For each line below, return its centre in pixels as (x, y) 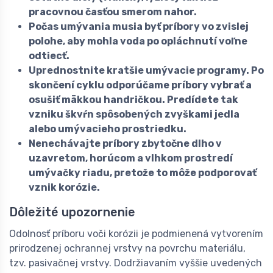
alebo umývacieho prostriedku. (108, 129)
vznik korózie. (64, 188)
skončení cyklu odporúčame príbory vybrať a (140, 85)
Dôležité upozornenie (72, 212)
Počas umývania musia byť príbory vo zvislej (139, 27)
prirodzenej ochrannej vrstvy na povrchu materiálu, (127, 249)
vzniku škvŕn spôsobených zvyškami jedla (134, 115)
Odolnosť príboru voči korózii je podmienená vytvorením (136, 234)
